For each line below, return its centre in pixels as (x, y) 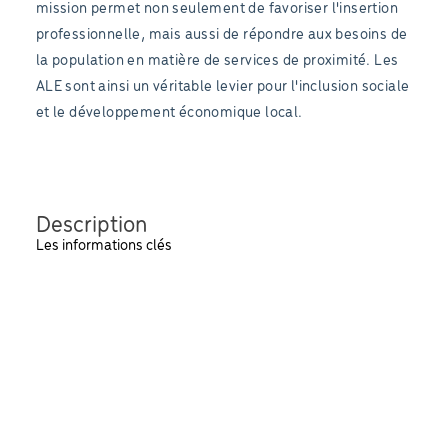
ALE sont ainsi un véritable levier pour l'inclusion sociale (222, 87)
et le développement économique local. (169, 113)
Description (91, 225)
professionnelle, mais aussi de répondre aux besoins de (221, 35)
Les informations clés (103, 245)
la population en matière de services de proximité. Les (217, 61)
